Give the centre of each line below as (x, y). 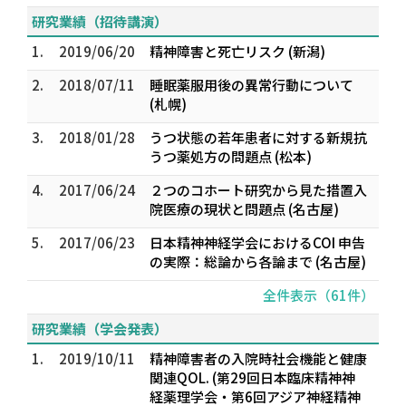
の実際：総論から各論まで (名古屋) (258, 261)
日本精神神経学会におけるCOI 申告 (257, 242)
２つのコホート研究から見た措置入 (258, 190)
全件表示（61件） (319, 295)
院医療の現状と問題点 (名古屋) (244, 209)
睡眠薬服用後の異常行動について (251, 85)
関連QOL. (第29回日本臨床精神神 (252, 377)
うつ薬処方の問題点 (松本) (231, 156)
